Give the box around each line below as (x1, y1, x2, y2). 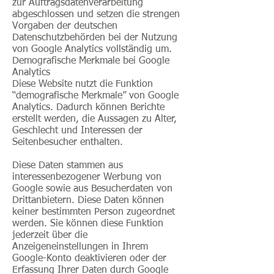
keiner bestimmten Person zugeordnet (12, 207, 175, 217)
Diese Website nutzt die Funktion (12, 80, 153, 89)
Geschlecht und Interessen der (12, 126, 143, 136)
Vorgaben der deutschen (12, 21, 117, 31)
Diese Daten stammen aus (12, 161, 123, 171)
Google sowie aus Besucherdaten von (12, 184, 172, 194)
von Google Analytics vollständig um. (12, 45, 172, 54)
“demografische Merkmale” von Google (12, 91, 179, 101)
